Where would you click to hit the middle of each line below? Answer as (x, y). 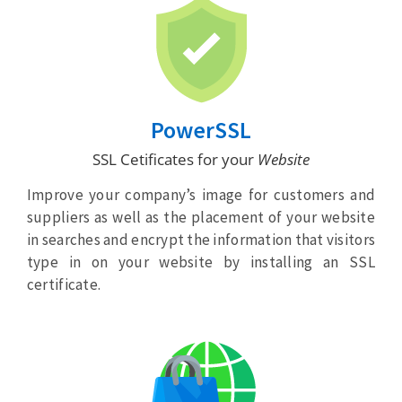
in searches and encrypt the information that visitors (201, 240)
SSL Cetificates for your (175, 160)
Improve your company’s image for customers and (201, 195)
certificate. (64, 285)
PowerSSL (201, 130)
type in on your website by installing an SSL (201, 262)
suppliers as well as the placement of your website (201, 218)
